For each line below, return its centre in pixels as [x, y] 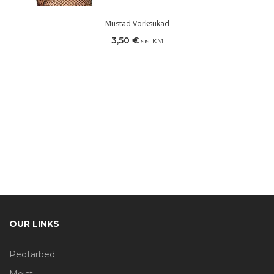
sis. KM [152, 41]
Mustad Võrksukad [137, 23]
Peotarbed [32, 254]
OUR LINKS [34, 224]
